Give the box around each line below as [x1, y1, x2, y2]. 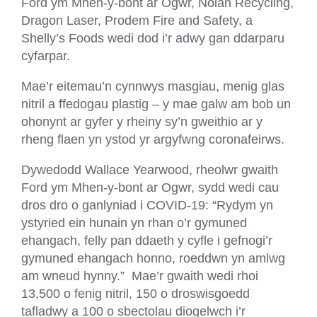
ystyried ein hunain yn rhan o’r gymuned [21, 215, 247, 231]
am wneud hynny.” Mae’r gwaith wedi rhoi [21, 268, 258, 284]
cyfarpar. [21, 47, 70, 63]
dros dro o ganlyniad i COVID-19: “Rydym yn [21, 197, 273, 213]
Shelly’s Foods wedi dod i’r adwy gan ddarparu [21, 30, 284, 45]
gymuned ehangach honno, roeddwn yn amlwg [21, 250, 285, 266]
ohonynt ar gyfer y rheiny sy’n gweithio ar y [21, 113, 263, 129]
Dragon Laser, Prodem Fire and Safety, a [21, 12, 253, 28]
